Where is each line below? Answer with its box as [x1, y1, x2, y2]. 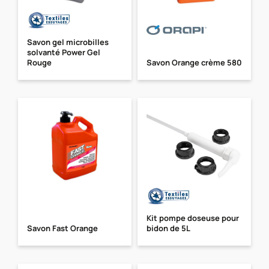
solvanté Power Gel [27, 46, 100, 58]
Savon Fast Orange [27, 222, 98, 234]
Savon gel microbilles [27, 36, 109, 47]
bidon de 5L [147, 222, 190, 234]
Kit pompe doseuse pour [147, 212, 239, 223]
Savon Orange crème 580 [147, 56, 242, 68]
